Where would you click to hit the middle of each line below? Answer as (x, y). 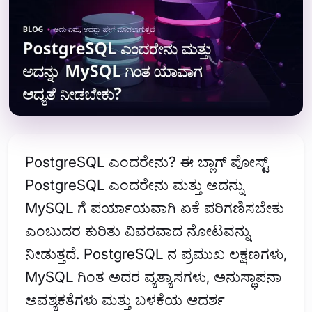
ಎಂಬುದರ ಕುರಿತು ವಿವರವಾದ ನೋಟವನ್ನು (138, 231)
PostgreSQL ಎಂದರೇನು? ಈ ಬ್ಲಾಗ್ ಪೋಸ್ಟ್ (147, 162)
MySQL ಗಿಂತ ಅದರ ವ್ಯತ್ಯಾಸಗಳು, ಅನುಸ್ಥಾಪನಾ (153, 277)
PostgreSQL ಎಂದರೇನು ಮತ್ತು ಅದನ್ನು (134, 185)
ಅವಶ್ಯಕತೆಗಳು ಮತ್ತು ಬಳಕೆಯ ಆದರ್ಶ (125, 300)
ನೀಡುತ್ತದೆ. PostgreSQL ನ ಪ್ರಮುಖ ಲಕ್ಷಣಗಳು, (156, 254)
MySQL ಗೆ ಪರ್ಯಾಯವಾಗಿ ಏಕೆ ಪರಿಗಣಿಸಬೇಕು (155, 208)
